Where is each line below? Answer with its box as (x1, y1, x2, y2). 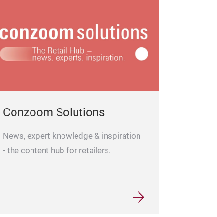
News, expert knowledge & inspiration (3, 131, 140, 141)
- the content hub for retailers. (3, 146, 111, 155)
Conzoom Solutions (3, 106, 105, 120)
